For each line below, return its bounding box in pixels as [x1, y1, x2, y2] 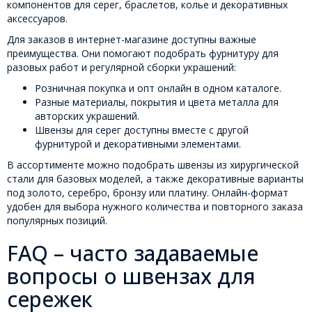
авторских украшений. [35, 109, 139, 123]
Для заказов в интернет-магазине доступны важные [7, 33, 256, 47]
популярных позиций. [7, 214, 107, 228]
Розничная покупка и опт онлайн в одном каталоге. [35, 81, 281, 95]
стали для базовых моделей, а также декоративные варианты [7, 172, 304, 186]
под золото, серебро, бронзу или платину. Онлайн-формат [7, 186, 288, 200]
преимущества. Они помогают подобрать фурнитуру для [7, 47, 279, 61]
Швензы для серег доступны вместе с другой [35, 123, 249, 137]
